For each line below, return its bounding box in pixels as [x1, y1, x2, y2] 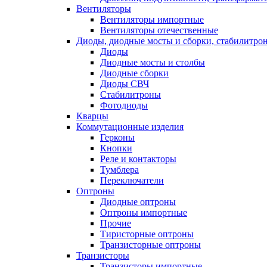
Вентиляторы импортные [100, 14, 204, 24]
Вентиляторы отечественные [100, 25, 218, 35]
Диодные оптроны [100, 197, 176, 207]
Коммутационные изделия [76, 122, 184, 132]
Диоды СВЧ [100, 79, 149, 89]
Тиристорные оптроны [100, 229, 194, 239]
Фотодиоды [100, 100, 148, 110]
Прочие [100, 218, 131, 228]
